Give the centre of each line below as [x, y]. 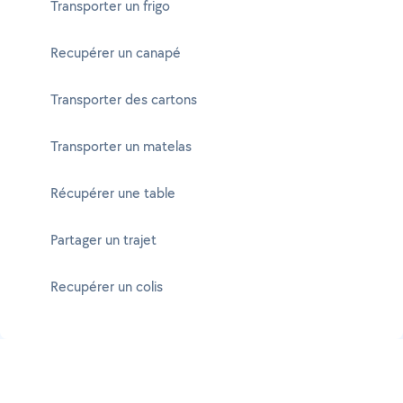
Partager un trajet [103, 240]
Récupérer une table [113, 193]
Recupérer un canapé [116, 53]
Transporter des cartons [124, 99]
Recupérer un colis [107, 287]
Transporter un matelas [121, 146]
